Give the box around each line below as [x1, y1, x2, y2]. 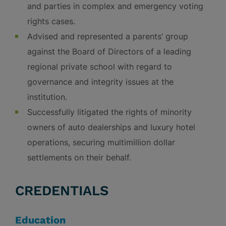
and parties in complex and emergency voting [27, 1, 203, 11]
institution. [27, 92, 67, 102]
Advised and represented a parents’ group [27, 31, 188, 41]
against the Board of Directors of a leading [27, 46, 191, 56]
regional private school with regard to [27, 62, 172, 72]
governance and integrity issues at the [27, 77, 174, 87]
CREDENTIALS [15, 183, 108, 199]
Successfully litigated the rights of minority [27, 107, 192, 117]
